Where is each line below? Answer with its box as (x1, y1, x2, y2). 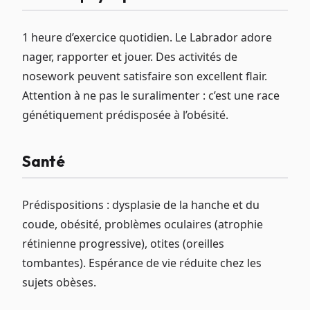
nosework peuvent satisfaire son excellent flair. (22, 69, 267, 84)
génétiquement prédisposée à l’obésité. (22, 107, 228, 122)
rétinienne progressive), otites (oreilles (22, 235, 224, 251)
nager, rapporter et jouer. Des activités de (22, 49, 237, 64)
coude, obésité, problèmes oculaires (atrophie (22, 216, 263, 232)
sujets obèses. (22, 274, 96, 290)
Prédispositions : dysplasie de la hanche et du (22, 197, 259, 212)
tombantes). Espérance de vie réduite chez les (22, 255, 262, 271)
